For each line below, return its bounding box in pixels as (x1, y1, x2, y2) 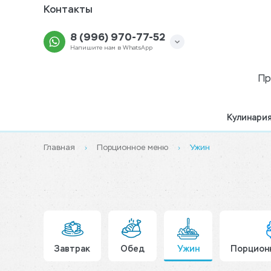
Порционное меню (97, 144, 168, 152)
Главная (44, 144, 75, 152)
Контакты (44, 5, 93, 15)
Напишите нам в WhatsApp (70, 44, 152, 51)
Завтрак (54, 245, 90, 254)
